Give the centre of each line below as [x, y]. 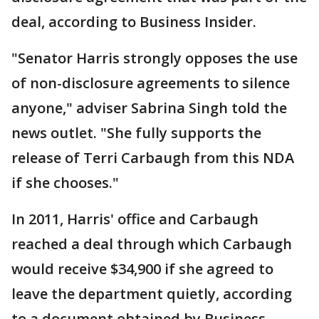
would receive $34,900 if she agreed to [142, 269]
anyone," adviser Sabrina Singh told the [149, 108]
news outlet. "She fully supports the [136, 133]
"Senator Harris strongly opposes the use [155, 58]
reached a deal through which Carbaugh [152, 244]
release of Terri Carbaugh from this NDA [153, 158]
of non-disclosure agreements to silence [151, 83]
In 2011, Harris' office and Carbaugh [135, 219]
